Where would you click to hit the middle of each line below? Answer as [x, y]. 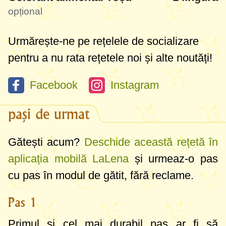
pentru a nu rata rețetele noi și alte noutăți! [110, 58]
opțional [25, 12]
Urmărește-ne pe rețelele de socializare [103, 41]
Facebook [54, 85]
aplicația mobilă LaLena [69, 159]
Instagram [135, 85]
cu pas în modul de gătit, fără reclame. [101, 176]
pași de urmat [49, 114]
